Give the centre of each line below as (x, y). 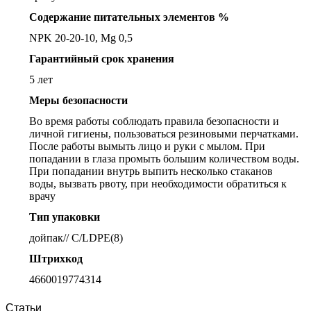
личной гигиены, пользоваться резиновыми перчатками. (164, 134)
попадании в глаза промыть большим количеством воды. (164, 159)
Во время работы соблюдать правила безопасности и (154, 121)
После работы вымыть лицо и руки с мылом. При (147, 146)
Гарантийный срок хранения (102, 59)
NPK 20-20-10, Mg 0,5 (81, 38)
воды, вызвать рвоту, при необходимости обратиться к (158, 184)
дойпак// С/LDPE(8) (76, 238)
